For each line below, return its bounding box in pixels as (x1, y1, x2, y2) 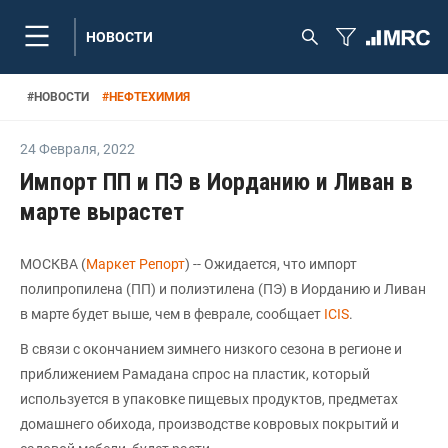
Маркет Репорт (86, 256, 185, 272)
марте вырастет (20, 198, 184, 226)
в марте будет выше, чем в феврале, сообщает (20, 306, 324, 322)
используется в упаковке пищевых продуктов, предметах (20, 391, 398, 407)
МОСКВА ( (20, 256, 86, 272)
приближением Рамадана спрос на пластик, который (20, 366, 370, 382)
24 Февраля (20, 141, 97, 157)
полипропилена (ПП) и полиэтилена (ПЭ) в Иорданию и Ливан (20, 281, 426, 297)
